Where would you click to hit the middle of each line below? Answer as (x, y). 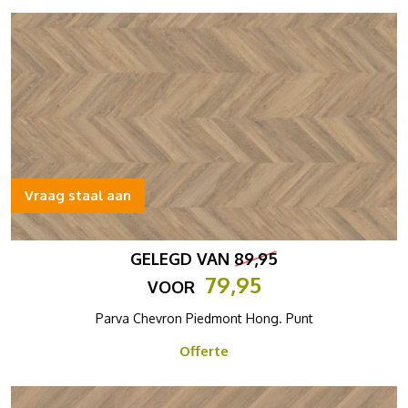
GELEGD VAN (182, 259)
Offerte (204, 351)
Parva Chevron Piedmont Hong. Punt (204, 318)
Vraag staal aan (78, 195)
